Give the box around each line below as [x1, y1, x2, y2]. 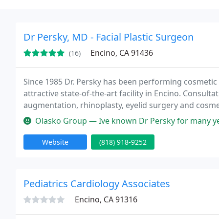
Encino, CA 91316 [75, 194, 137, 205]
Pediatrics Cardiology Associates [23, 177, 170, 190]
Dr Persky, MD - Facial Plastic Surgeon [23, 30, 194, 44]
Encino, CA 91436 [90, 47, 153, 58]
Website [42, 137, 68, 147]
